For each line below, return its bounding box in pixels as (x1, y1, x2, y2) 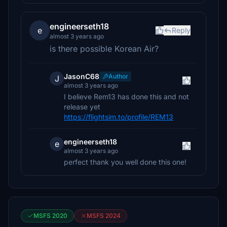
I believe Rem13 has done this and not (64, 92, 189, 101)
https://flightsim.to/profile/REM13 (64, 112, 173, 121)
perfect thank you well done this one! (64, 158, 186, 166)
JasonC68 (64, 72, 99, 81)
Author (108, 72, 128, 80)
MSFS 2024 (87, 212, 121, 219)
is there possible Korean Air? (50, 44, 159, 54)
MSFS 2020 (33, 212, 67, 219)
